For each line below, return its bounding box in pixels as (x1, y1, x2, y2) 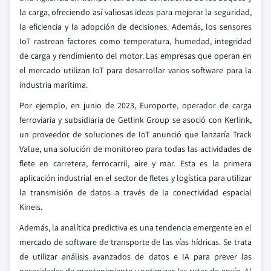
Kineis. (19, 201, 42, 212)
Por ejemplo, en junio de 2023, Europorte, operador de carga (19, 100, 252, 111)
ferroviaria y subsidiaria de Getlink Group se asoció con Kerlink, (19, 114, 252, 125)
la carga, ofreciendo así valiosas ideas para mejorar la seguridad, (19, 7, 252, 18)
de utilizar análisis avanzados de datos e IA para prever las (19, 251, 252, 262)
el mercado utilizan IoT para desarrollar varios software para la (19, 65, 252, 76)
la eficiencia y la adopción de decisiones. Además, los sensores (19, 21, 252, 32)
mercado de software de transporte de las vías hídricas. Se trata (19, 237, 252, 247)
